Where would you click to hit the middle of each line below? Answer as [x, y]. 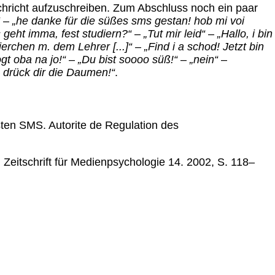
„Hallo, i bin [245, 34]
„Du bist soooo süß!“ [128, 60]
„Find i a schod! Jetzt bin [204, 47]
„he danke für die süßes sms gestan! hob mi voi [128, 21]
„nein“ [204, 60]
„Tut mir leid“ [174, 34]
